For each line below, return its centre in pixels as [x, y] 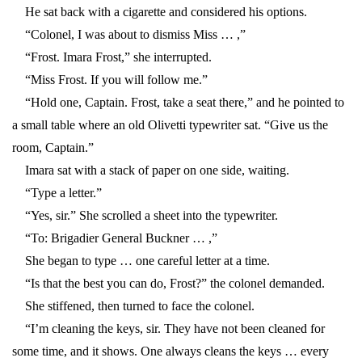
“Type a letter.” [57, 193]
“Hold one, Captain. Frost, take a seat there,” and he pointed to [178, 103]
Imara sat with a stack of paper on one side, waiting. [151, 170]
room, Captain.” [53, 148]
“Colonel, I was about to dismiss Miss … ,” [129, 35]
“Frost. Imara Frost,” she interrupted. [112, 57]
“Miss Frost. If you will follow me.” [110, 80]
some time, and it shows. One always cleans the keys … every [170, 351]
